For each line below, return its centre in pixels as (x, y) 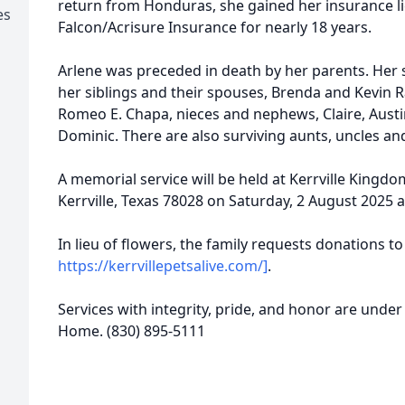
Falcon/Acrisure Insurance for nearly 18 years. (215, 27)
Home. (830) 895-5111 (132, 331)
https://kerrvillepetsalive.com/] (163, 266)
